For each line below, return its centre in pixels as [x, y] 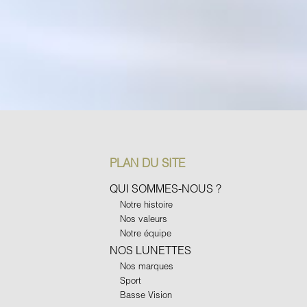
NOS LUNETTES [150, 249]
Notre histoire [146, 204]
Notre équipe [146, 233]
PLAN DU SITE [147, 162]
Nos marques [147, 266]
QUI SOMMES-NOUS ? [165, 188]
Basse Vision [146, 294]
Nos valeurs [144, 218]
